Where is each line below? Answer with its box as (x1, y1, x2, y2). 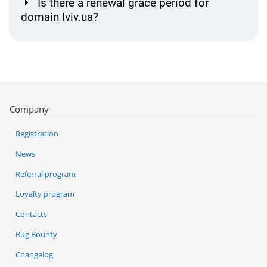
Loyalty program (15, 188, 74, 200)
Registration (15, 128, 58, 139)
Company (10, 103, 49, 115)
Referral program (15, 168, 76, 179)
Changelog (15, 249, 53, 260)
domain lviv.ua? (21, 10, 98, 24)
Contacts (15, 209, 47, 220)
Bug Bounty (15, 228, 57, 240)
